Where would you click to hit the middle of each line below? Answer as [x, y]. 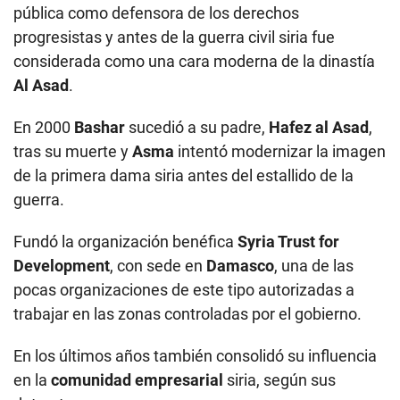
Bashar [101, 127]
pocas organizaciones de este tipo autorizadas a [184, 289]
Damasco [240, 265]
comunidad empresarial [139, 379]
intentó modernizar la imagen [282, 151]
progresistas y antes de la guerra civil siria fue [174, 37]
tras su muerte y [73, 151]
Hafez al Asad [319, 127]
